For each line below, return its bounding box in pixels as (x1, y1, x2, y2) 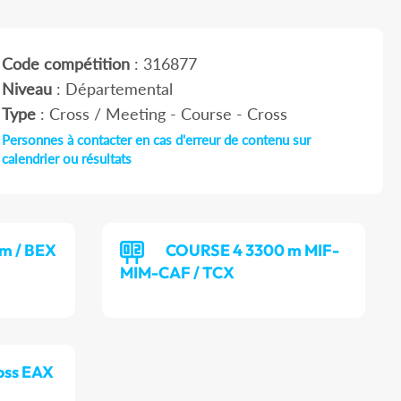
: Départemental (51, 79, 173, 99)
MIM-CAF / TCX (120, 262, 235, 284)
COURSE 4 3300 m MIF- (166, 240, 340, 261)
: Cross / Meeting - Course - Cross (35, 104, 287, 124)
